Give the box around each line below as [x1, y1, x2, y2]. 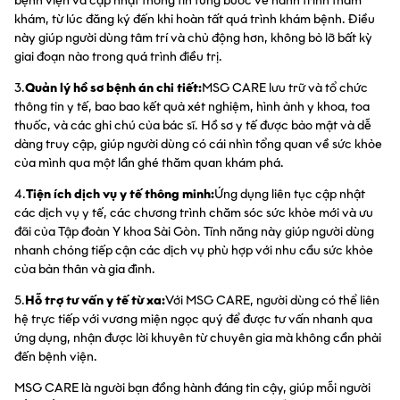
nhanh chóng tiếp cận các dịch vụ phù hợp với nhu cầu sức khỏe [14, 242, 373, 258]
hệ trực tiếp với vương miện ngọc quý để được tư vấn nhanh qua [14, 311, 372, 327]
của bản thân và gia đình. [14, 261, 155, 277]
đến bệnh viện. [14, 348, 97, 364]
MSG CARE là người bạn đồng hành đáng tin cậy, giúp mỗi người [14, 379, 371, 396]
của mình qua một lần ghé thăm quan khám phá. [14, 154, 284, 171]
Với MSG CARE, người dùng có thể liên [165, 292, 379, 308]
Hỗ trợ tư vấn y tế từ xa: [25, 292, 165, 308]
